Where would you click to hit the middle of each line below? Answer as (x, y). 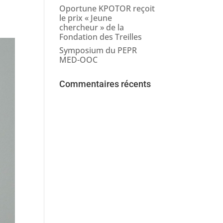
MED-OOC (79, 60)
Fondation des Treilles (101, 37)
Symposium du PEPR (98, 50)
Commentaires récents (105, 84)
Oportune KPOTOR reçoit (107, 8)
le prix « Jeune (86, 18)
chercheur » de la (92, 27)
